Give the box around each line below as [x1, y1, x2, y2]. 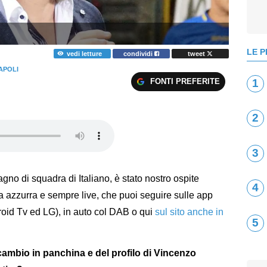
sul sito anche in [155, 206, 223, 217]
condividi [123, 49, 155, 57]
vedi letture [66, 49, 102, 57]
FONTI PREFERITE [150, 76, 220, 86]
